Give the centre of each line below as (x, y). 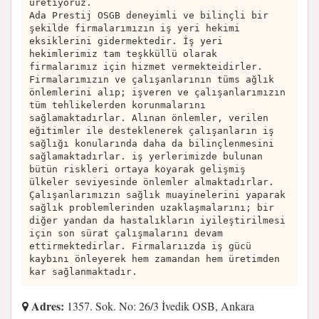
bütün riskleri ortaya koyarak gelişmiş (137, 169)
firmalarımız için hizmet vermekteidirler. (146, 66)
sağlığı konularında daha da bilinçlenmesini (152, 143)
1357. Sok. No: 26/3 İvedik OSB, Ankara (159, 305)
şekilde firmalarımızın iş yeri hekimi (135, 28)
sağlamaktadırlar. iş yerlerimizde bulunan (146, 156)
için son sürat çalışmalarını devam (126, 233)
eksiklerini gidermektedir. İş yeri (126, 41)
